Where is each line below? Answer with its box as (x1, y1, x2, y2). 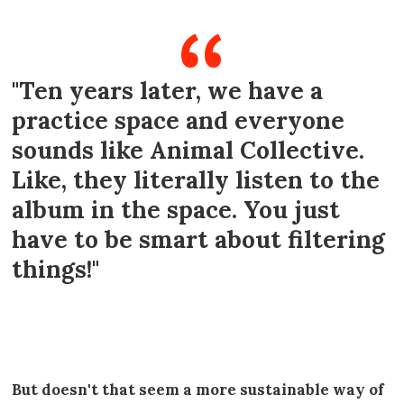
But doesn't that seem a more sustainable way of (12, 380, 384, 400)
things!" (12, 253, 99, 284)
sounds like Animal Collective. (12, 134, 364, 165)
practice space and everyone (12, 105, 344, 135)
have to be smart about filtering (12, 224, 385, 254)
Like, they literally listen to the (12, 164, 380, 195)
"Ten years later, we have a (12, 75, 323, 106)
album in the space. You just (12, 194, 340, 225)
